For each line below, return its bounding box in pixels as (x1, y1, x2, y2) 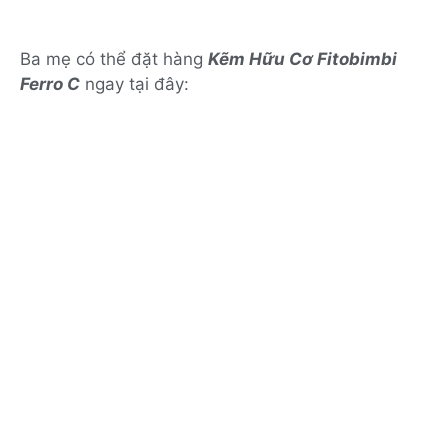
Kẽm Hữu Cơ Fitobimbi (208, 49, 397, 70)
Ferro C (20, 74, 80, 95)
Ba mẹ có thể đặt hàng (20, 49, 208, 70)
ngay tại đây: (80, 74, 189, 95)
